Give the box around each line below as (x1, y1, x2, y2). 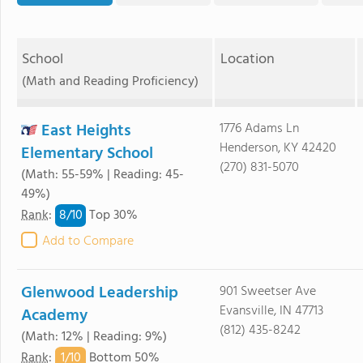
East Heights (41, 118, 131, 144)
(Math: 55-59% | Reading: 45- (21, 164, 184, 186)
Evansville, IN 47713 (219, 301, 323, 322)
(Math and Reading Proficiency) (22, 71, 199, 92)
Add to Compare (42, 231, 134, 252)
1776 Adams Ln (219, 118, 299, 139)
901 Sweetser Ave (219, 281, 316, 302)
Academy (21, 303, 88, 329)
